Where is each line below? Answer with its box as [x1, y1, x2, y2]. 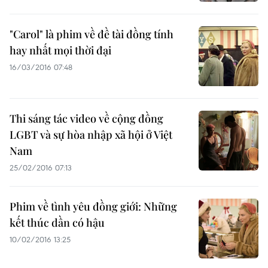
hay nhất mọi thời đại [10, 43, 111, 57]
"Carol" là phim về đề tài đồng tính [10, 27, 173, 41]
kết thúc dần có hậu [10, 215, 105, 230]
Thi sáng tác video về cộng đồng [10, 111, 163, 126]
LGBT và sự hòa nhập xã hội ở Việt [10, 127, 172, 142]
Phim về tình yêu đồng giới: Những [10, 199, 177, 214]
